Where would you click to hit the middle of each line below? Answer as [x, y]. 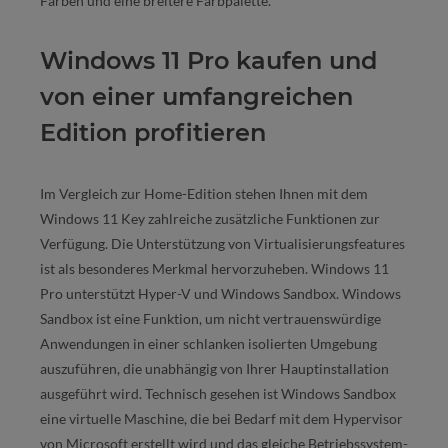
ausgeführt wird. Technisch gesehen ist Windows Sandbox [218, 394]
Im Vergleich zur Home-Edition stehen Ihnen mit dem [204, 194]
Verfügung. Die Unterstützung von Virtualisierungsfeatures [222, 244]
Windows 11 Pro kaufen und [208, 61]
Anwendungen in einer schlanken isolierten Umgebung [208, 344]
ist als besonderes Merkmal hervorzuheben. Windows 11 [214, 269]
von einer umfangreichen [196, 97]
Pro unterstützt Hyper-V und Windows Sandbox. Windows [220, 294]
